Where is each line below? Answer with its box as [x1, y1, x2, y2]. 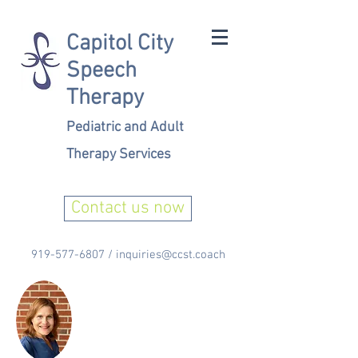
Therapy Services [66, 146, 171, 163]
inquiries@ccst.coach [115, 248, 225, 262]
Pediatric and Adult [66, 119, 184, 136]
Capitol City [66, 30, 173, 58]
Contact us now [71, 197, 185, 219]
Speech [66, 58, 137, 85]
